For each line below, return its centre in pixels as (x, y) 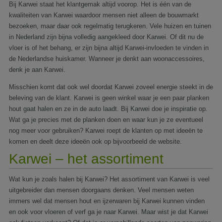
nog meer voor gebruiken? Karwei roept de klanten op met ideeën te (106, 130)
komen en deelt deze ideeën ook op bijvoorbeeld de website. (95, 141)
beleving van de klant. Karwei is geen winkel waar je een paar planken (109, 98)
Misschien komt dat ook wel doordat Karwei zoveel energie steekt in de (111, 87)
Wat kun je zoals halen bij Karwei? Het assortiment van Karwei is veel (109, 179)
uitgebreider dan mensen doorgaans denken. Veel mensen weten (101, 190)
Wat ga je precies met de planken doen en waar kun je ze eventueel (106, 119)
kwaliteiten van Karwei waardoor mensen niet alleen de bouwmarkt (104, 15)
